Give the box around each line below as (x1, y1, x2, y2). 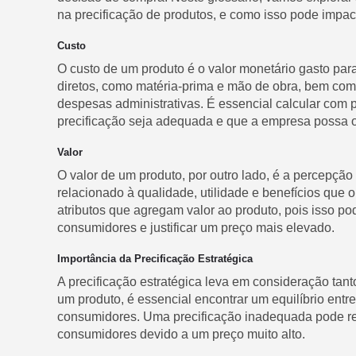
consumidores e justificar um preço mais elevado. (57, 221, 335, 234)
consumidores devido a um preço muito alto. (57, 327, 305, 341)
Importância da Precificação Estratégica (57, 253, 253, 265)
